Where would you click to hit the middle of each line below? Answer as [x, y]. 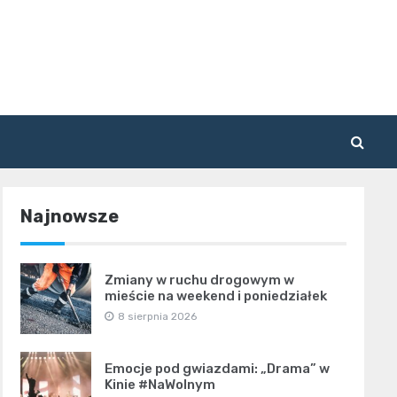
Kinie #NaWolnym [160, 385]
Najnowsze [69, 217]
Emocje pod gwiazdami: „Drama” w [217, 369]
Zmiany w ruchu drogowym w [199, 280]
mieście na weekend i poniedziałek [215, 296]
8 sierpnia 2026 [157, 317]
